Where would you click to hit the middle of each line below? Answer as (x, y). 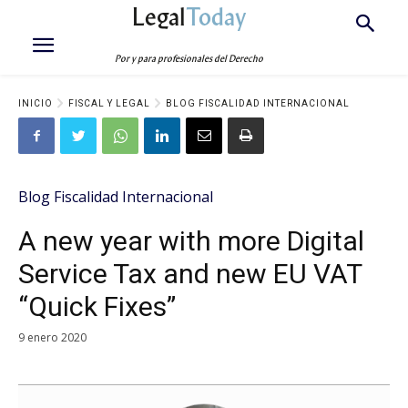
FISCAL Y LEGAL (109, 103)
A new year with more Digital (191, 241)
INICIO (36, 103)
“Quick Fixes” (97, 306)
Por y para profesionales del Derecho (189, 59)
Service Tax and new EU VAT (190, 274)
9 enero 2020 (52, 337)
